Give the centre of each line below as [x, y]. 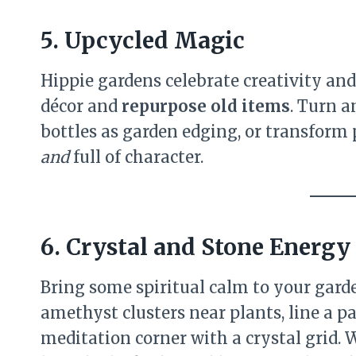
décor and [81, 106]
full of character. [136, 157]
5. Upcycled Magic [143, 41]
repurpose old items [206, 106]
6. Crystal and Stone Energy [195, 247]
